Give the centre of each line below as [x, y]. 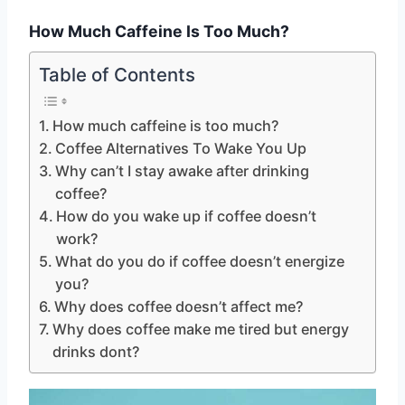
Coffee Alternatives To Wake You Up [181, 148]
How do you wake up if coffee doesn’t [187, 216]
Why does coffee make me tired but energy [201, 329]
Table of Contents [117, 74]
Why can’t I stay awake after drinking [183, 170]
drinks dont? [96, 351]
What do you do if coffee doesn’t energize [200, 261]
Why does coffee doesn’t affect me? [179, 306]
